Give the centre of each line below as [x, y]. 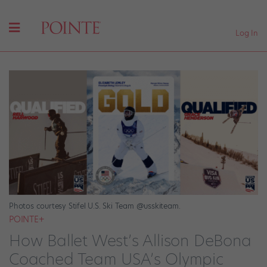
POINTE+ [27, 220]
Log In [247, 33]
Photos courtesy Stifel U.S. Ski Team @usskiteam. [95, 206]
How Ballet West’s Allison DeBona [130, 240]
